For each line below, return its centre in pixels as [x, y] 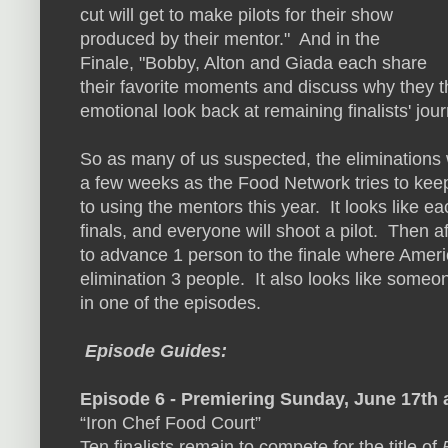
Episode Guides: [153, 350]
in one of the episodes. [170, 302]
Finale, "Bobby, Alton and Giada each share [253, 62]
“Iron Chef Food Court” [170, 422]
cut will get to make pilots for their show [236, 14]
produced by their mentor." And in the [230, 38]
